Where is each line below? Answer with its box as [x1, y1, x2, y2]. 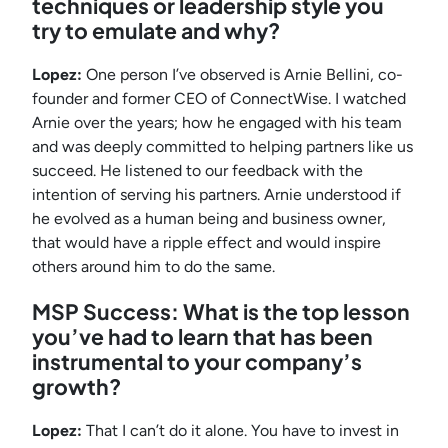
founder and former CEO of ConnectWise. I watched [32, 89, 406, 109]
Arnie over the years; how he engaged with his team [32, 113, 402, 133]
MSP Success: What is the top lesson [32, 298, 410, 326]
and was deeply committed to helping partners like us [32, 137, 413, 157]
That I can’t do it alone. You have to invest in [82, 421, 399, 441]
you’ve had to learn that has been [32, 323, 373, 351]
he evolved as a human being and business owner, [32, 209, 386, 229]
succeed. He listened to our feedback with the [32, 161, 363, 181]
